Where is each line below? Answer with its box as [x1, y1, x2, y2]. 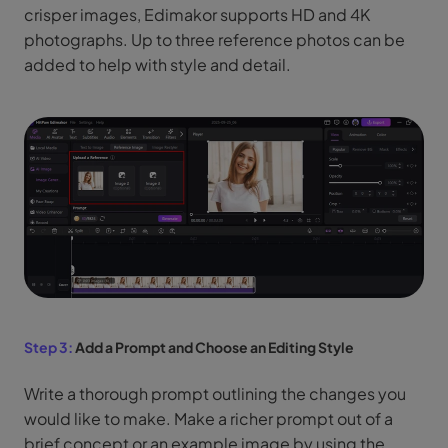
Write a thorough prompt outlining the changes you [24, 382, 406, 404]
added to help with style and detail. [24, 54, 291, 76]
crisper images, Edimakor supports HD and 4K [24, 4, 370, 26]
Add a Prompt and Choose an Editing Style [75, 337, 354, 356]
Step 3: [24, 337, 73, 356]
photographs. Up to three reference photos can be [24, 29, 405, 51]
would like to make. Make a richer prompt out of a [24, 407, 393, 429]
